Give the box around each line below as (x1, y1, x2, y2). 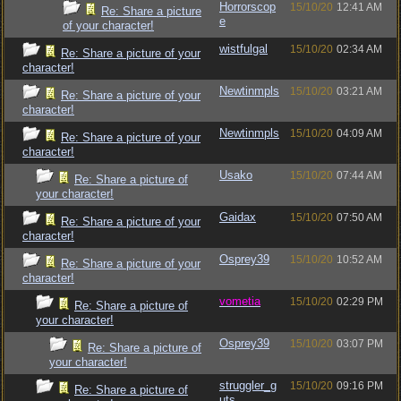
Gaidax (219, 210, 256, 224)
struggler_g (219, 379, 277, 392)
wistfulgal (219, 42, 268, 55)
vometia (219, 294, 260, 308)
